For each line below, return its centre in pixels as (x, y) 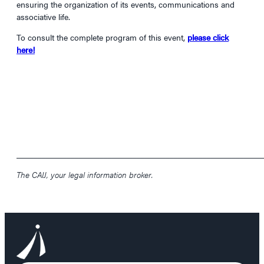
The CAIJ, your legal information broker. (85, 175)
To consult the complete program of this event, (102, 37)
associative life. (43, 16)
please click (208, 37)
